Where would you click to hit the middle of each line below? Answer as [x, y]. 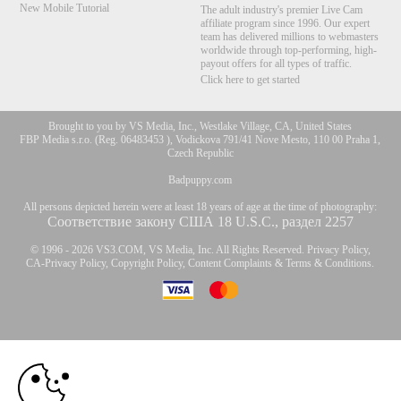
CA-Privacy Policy [66, 264]
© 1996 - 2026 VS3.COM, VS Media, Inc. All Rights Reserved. [169, 250]
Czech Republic [200, 154]
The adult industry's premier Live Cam [281, 10]
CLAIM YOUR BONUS [230, 381]
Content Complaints [230, 264]
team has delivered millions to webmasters [289, 37]
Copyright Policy [147, 264]
